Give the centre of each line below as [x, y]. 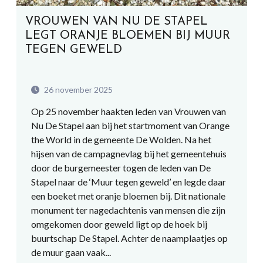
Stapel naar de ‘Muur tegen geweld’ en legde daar [128, 182]
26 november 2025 [77, 90]
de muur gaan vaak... [71, 252]
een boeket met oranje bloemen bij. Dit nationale [128, 196]
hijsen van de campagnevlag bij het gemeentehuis [129, 154]
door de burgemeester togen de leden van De [121, 168]
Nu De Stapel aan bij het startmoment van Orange [130, 125]
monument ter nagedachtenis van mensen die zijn [128, 210]
